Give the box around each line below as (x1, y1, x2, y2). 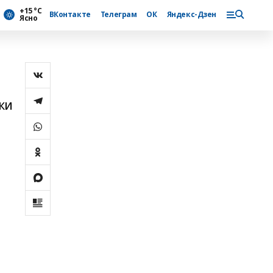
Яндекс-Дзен (166, 9, 216, 19)
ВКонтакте (49, 9, 91, 19)
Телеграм (100, 9, 137, 19)
